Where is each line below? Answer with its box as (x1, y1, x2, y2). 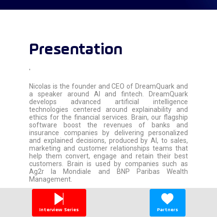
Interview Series (39, 207, 79, 213)
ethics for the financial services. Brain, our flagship (29, 113, 188, 121)
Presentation (29, 42, 123, 58)
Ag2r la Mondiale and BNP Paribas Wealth (29, 167, 188, 175)
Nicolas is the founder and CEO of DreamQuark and (29, 82, 188, 90)
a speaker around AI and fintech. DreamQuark (29, 90, 188, 98)
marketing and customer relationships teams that (29, 144, 188, 152)
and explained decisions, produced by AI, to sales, (29, 136, 188, 144)
